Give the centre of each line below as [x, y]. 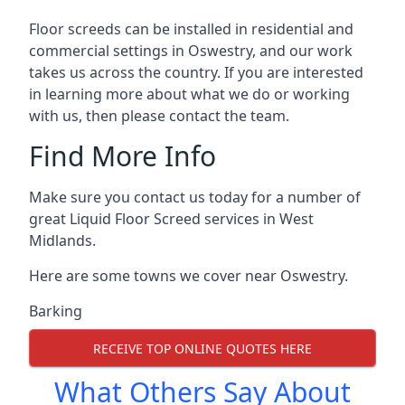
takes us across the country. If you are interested [196, 72]
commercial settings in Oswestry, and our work [191, 51]
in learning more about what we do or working [189, 94]
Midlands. [62, 240]
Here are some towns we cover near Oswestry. [188, 276]
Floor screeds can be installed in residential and [191, 29]
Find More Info [122, 156]
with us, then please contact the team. [159, 116]
